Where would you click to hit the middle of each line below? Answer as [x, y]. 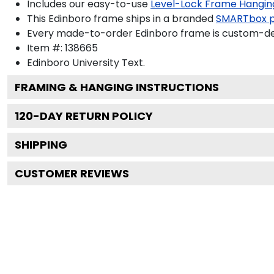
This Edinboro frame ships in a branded [120, 18]
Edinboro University [73, 62]
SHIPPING [41, 144]
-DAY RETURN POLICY [93, 116]
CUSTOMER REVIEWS [72, 173]
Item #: [46, 48]
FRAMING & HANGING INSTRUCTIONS [117, 87]
